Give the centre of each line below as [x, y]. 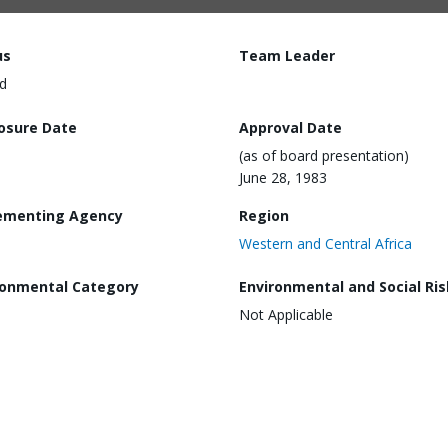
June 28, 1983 [283, 177]
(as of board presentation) [324, 155]
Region [264, 215]
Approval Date [290, 127]
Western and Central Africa [325, 243]
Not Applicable [286, 315]
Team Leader [287, 55]
